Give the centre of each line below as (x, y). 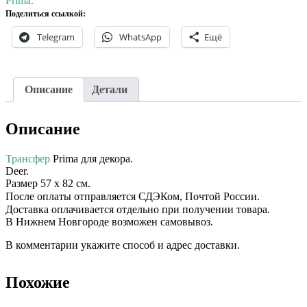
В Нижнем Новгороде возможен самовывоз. (109, 222)
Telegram (56, 37)
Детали (110, 90)
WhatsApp (140, 37)
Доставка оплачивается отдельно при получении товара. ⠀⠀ (147, 210)
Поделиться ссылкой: (46, 14)
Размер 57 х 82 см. (48, 184)
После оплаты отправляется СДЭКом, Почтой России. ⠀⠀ (142, 197)
